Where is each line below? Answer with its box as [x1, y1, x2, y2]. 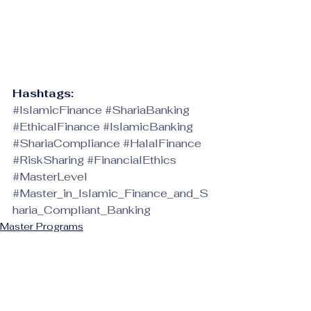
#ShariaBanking [105, 103, 190, 118]
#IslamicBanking [103, 119, 193, 135]
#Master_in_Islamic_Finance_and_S [12, 186, 208, 201]
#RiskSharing [12, 153, 84, 168]
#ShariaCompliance [12, 136, 120, 151]
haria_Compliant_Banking [12, 203, 151, 218]
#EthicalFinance [12, 119, 100, 135]
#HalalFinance [123, 136, 201, 151]
